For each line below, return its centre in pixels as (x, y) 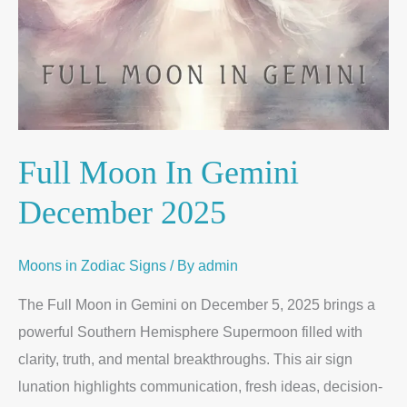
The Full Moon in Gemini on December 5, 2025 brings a (197, 305)
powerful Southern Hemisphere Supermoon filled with (190, 332)
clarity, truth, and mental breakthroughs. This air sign (185, 359)
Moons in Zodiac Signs (92, 266)
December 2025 (122, 212)
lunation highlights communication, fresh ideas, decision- (200, 387)
